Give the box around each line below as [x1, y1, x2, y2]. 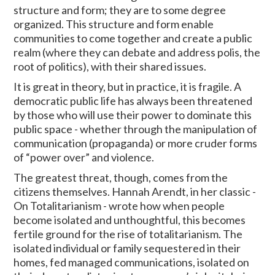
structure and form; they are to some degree [14, 3, 227, 17]
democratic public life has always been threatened [14, 94, 253, 108]
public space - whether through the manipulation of [14, 122, 258, 136]
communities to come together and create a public [14, 31, 253, 45]
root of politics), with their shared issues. [14, 60, 209, 74]
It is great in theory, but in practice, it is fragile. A [14, 80, 242, 94]
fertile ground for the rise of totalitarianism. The [14, 227, 243, 241]
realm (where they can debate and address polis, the [14, 45, 261, 60]
